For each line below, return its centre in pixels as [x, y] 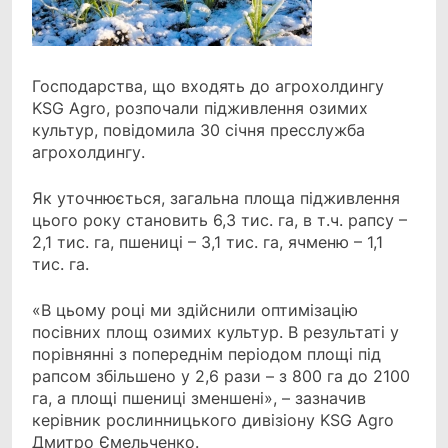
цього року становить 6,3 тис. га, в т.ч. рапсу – [219, 220]
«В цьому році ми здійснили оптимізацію [195, 310]
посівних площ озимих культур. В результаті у [215, 332]
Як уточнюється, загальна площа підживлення [216, 198]
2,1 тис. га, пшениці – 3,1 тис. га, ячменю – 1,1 [207, 242]
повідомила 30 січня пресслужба [234, 130]
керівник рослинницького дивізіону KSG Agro [213, 420]
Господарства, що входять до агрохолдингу [208, 86]
